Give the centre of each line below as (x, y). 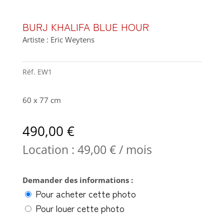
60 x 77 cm (41, 100)
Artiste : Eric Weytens (58, 39)
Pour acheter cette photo (84, 193)
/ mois (134, 149)
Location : (50, 149)
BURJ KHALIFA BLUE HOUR (85, 26)
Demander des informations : (77, 180)
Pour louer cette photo (78, 208)
